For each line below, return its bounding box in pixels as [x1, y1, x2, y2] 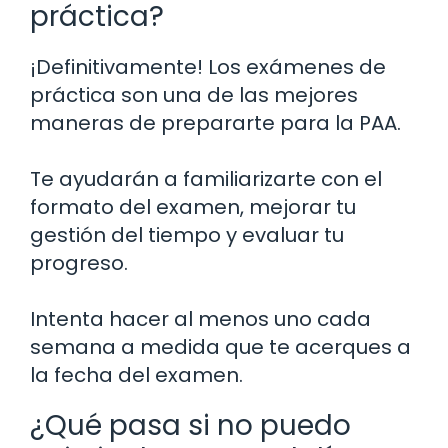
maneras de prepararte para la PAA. [30, 109, 401, 138]
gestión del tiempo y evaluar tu [30, 221, 344, 250]
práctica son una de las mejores [30, 81, 358, 110]
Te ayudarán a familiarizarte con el [30, 165, 382, 194]
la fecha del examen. [30, 361, 243, 390]
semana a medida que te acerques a [30, 333, 411, 362]
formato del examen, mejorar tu [30, 193, 356, 222]
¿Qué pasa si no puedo [30, 406, 351, 446]
